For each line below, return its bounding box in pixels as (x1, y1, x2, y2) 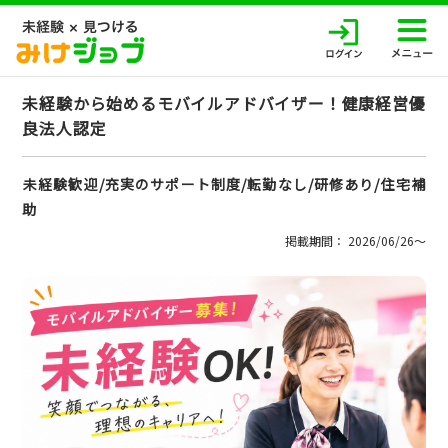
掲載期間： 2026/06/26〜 (284, 232, 426, 249)
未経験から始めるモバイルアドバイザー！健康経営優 (22, 91, 426, 115)
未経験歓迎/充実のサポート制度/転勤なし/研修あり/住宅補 (23, 174, 426, 194)
